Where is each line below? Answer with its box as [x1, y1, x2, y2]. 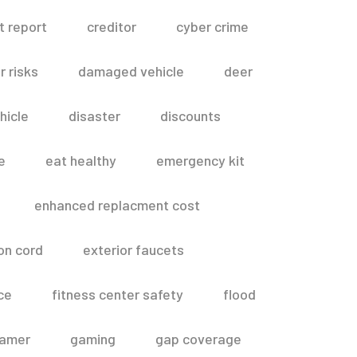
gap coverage [155, 330, 241, 347]
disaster [69, 107, 120, 124]
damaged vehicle [78, 62, 184, 80]
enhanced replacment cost [34, 196, 200, 214]
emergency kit [156, 151, 245, 169]
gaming [69, 330, 116, 347]
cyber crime [175, 18, 249, 35]
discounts [160, 107, 221, 124]
